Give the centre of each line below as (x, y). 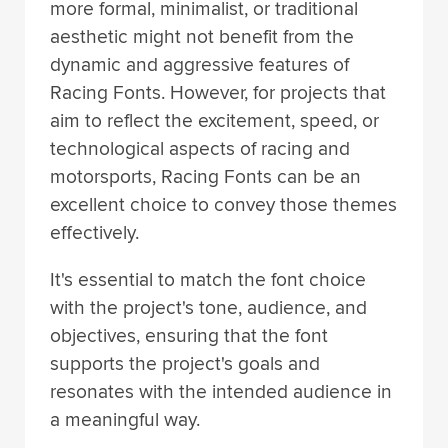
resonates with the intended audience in (221, 391)
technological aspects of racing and (200, 148)
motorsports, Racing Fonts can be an (205, 176)
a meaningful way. (125, 419)
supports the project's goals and (185, 363)
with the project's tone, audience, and (208, 307)
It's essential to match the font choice (208, 279)
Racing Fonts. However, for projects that (218, 92)
